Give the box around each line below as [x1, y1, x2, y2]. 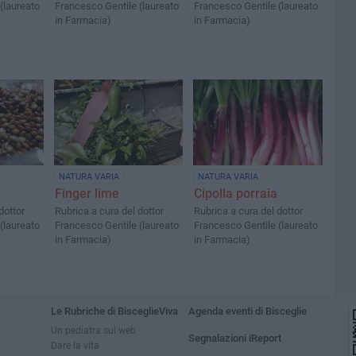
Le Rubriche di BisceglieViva [51, 305, 178, 317]
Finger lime [55, 186, 119, 202]
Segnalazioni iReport [188, 332, 282, 344]
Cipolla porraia [194, 186, 278, 202]
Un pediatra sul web [51, 324, 136, 336]
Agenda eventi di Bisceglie [188, 305, 308, 317]
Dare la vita [51, 339, 99, 351]
